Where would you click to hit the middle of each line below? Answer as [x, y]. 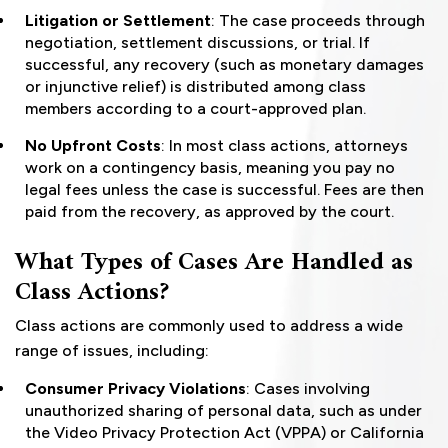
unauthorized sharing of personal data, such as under [223, 411]
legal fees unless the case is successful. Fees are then [224, 190]
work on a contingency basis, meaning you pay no [210, 168]
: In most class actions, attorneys [284, 146]
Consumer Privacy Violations [135, 389]
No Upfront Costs [93, 146]
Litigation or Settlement [118, 21]
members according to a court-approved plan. [195, 109]
